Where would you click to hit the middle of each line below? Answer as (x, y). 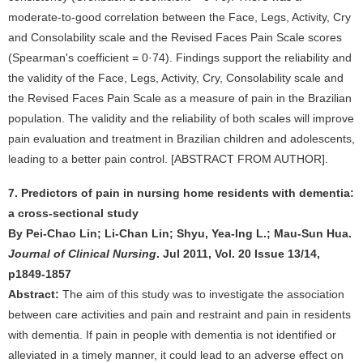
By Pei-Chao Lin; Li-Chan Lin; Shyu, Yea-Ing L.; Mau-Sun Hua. (180, 233)
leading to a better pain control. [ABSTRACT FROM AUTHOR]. (168, 159)
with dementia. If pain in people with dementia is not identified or (172, 335)
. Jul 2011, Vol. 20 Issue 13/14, (238, 254)
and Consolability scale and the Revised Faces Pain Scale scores (175, 37)
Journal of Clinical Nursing (82, 254)
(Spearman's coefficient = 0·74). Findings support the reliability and (180, 58)
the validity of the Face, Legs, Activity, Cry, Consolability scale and (176, 78)
